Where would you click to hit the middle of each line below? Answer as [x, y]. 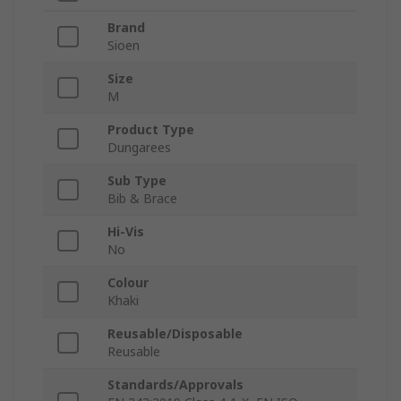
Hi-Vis [126, 232]
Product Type [151, 130]
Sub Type [137, 181]
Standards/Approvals [175, 385]
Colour [128, 283]
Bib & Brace [142, 199]
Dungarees [139, 148]
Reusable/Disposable [175, 334]
